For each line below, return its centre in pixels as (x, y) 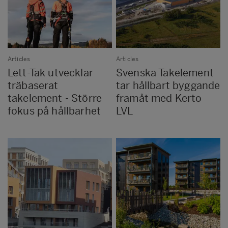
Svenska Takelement (165, 73)
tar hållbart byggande (168, 86)
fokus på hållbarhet (54, 111)
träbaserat (33, 86)
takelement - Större (55, 98)
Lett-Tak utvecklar (50, 73)
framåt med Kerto (159, 98)
